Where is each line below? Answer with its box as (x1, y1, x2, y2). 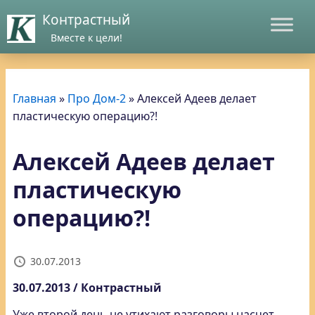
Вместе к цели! (50, 31, 122, 44)
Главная (13, 91, 56, 106)
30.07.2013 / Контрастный (13, 280, 162, 295)
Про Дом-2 (67, 91, 126, 106)
